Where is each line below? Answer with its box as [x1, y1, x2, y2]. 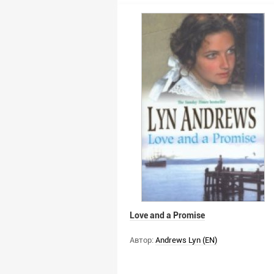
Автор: [130, 235, 154, 245]
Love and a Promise [130, 210, 205, 220]
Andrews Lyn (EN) [155, 235, 217, 245]
